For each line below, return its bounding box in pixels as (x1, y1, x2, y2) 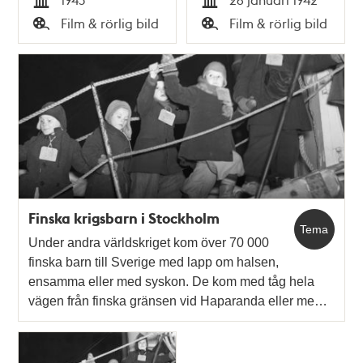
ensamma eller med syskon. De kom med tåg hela (28, 275, 315, 289)
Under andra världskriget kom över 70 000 (28, 236, 270, 250)
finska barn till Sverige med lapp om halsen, (28, 255, 280, 270)
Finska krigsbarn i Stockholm (28, 208, 220, 228)
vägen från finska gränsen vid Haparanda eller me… (28, 294, 328, 309)
